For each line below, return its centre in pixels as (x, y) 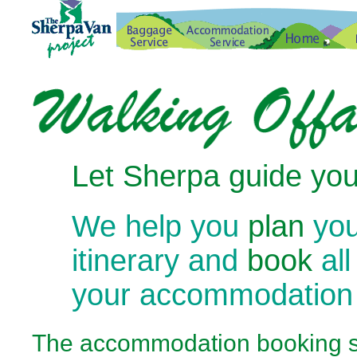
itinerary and (159, 261)
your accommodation (212, 295)
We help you (160, 226)
